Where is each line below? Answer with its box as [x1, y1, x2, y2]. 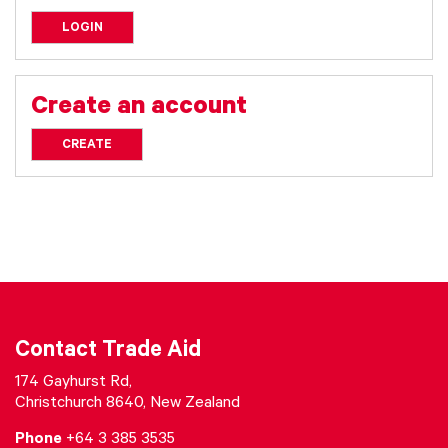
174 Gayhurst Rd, [15, 374, 132, 392]
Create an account [31, 95, 247, 123]
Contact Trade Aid [15, 340, 201, 365]
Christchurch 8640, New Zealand [15, 395, 240, 413]
